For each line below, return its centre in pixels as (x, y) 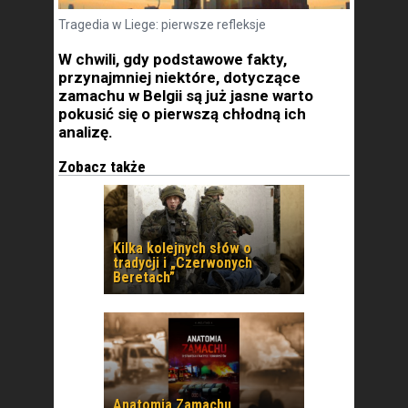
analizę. (86, 132)
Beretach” (144, 277)
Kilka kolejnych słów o (182, 248)
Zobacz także (102, 167)
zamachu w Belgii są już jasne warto (186, 96)
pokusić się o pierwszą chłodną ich (182, 114)
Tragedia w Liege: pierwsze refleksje (162, 25)
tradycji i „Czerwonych (183, 263)
